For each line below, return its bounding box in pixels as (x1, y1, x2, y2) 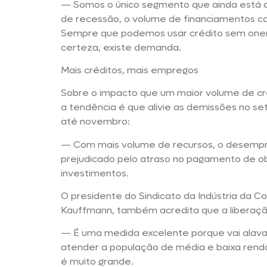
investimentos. (61, 166, 129, 179)
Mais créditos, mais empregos (61, 63, 198, 76)
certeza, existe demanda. (61, 41, 181, 54)
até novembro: (61, 115, 130, 128)
